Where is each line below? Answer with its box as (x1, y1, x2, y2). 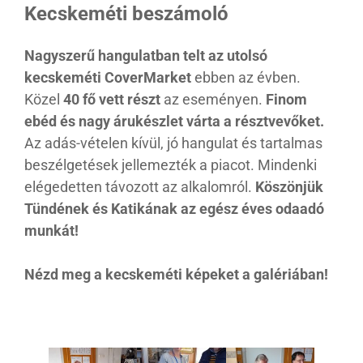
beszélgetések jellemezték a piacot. (24, 156, 254, 174)
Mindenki (258, 156, 317, 174)
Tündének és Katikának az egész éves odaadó (24, 200, 324, 218)
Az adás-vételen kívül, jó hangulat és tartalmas (24, 135, 322, 152)
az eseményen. (164, 91, 266, 109)
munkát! (24, 222, 79, 240)
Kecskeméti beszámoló (24, 2, 228, 26)
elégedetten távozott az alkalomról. (24, 178, 252, 196)
